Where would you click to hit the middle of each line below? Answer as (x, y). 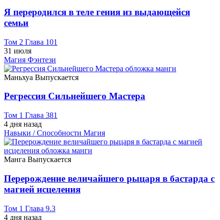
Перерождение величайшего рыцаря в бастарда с (109, 178)
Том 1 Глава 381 (31, 115)
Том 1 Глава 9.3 (30, 208)
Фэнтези (42, 59)
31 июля (18, 51)
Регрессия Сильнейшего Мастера (75, 96)
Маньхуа (19, 77)
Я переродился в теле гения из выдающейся (97, 12)
